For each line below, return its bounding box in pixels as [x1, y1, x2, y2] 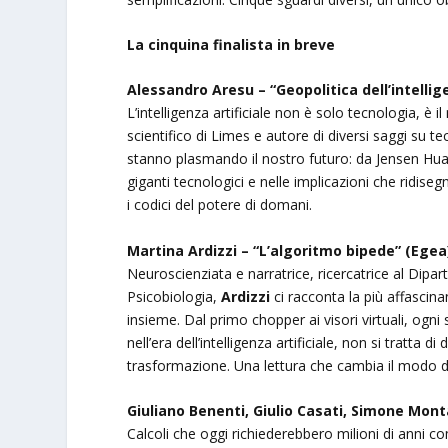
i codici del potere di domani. [127, 195, 313, 215]
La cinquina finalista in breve [127, 34, 336, 54]
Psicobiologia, [127, 286, 222, 306]
